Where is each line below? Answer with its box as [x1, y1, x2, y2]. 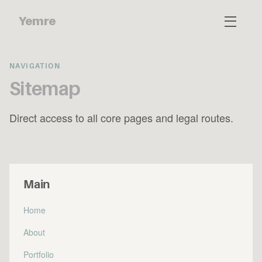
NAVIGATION [9, 62, 60, 70]
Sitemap [9, 78, 81, 100]
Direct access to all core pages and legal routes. [9, 110, 233, 125]
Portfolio [23, 249, 54, 260]
